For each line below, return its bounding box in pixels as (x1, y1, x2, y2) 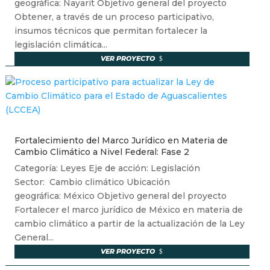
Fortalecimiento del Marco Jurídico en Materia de (14, 135, 228, 146)
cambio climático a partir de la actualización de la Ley (14, 218, 245, 230)
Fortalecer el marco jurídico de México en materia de (14, 204, 243, 216)
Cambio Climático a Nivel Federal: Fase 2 (14, 146, 189, 158)
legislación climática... (14, 39, 107, 51)
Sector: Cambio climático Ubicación (14, 177, 170, 188)
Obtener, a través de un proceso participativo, (14, 11, 214, 23)
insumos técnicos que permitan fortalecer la (14, 25, 207, 37)
